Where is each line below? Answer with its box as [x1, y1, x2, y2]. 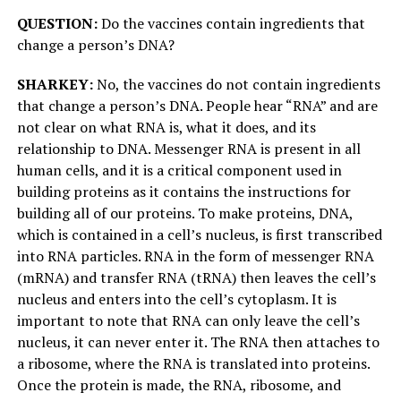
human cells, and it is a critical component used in [16, 160, 342, 181]
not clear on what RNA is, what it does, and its [16, 117, 316, 138]
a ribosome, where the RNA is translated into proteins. [16, 354, 370, 374]
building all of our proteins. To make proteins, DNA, [16, 203, 353, 224]
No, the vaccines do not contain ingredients [92, 74, 380, 95]
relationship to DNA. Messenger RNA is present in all [16, 139, 361, 159]
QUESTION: [16, 13, 98, 34]
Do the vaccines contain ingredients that [97, 13, 365, 34]
